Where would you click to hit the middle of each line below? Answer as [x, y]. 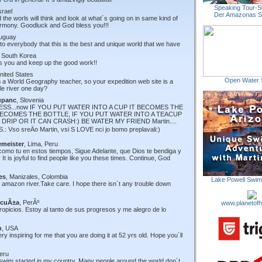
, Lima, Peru [41, 144]
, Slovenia [30, 100]
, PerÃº [29, 202]
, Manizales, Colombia [37, 177]
